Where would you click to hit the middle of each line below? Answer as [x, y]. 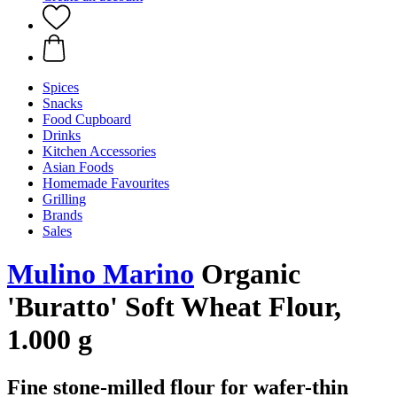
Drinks [62, 135]
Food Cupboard [87, 119]
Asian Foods [78, 167]
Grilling [64, 199]
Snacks [62, 103]
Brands [62, 215]
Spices [61, 87]
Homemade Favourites [106, 183]
